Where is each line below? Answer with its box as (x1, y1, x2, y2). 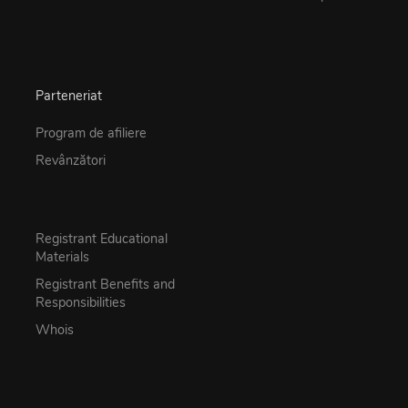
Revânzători (36, 151, 106, 170)
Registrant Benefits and (36, 275, 175, 294)
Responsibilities (36, 293, 126, 312)
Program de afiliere (36, 124, 147, 143)
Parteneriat (36, 86, 102, 105)
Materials (36, 248, 89, 267)
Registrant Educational (36, 229, 168, 249)
